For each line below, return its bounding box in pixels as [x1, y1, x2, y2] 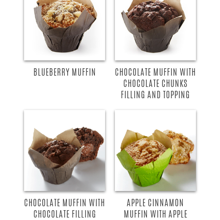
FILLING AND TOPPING [121, 88, 190, 101]
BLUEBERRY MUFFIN [33, 65, 96, 78]
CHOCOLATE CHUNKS [123, 77, 188, 89]
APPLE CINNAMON [127, 196, 184, 209]
